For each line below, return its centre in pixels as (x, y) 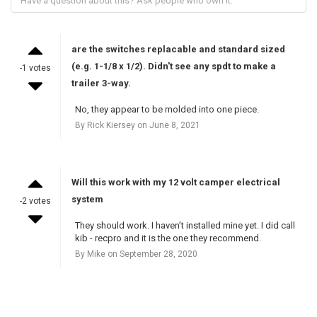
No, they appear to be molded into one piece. (167, 109)
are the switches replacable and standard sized (178, 49)
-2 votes (35, 201)
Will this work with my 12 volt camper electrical (175, 182)
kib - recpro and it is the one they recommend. (168, 238)
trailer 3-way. (101, 83)
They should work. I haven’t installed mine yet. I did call (185, 225)
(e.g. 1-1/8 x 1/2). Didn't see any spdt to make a (173, 66)
